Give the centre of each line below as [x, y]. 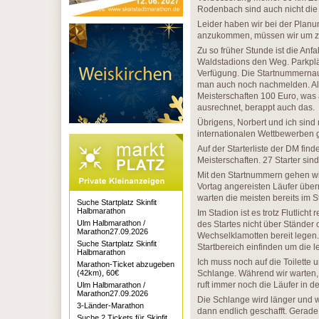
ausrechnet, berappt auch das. [256, 108]
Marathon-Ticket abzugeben [126, 264]
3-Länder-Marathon [110, 305]
